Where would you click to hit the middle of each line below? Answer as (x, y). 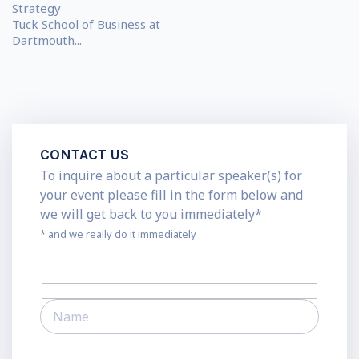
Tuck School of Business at (86, 24)
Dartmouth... (47, 40)
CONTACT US (85, 155)
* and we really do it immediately (118, 234)
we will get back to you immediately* (151, 214)
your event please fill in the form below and (171, 195)
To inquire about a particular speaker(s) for (171, 176)
